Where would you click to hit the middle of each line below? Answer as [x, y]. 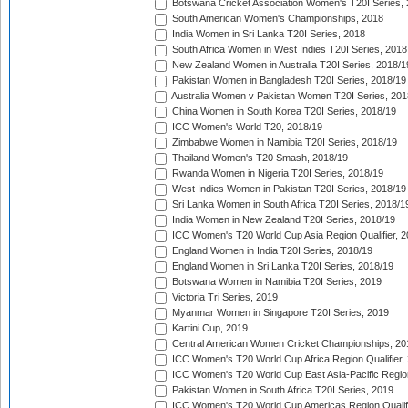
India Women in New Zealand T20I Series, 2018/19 [282, 220]
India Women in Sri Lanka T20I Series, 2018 [267, 34]
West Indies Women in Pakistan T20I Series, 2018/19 [288, 189]
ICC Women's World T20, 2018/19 [246, 127]
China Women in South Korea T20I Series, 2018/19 [283, 112]
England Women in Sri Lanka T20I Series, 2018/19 [281, 266]
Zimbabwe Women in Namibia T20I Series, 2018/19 [283, 143]
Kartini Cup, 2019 [209, 328]
